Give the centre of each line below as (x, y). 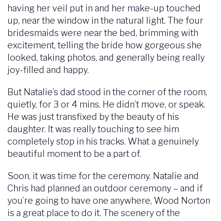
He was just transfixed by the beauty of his (93, 117)
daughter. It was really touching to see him (93, 129)
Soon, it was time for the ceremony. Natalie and (103, 176)
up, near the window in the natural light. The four (105, 20)
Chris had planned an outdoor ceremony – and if (105, 188)
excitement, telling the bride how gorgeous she (105, 45)
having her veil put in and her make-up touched (104, 8)
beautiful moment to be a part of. (74, 154)
